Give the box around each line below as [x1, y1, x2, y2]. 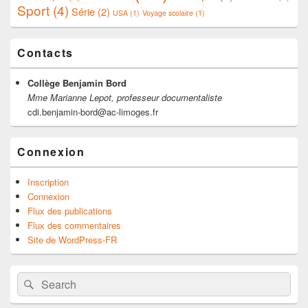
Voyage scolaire [142, 8, 193, 19]
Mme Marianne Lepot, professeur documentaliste [27, 91, 222, 104]
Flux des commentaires [27, 219, 121, 232]
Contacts [17, 45, 74, 61]
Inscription [27, 175, 69, 189]
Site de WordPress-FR [27, 233, 117, 247]
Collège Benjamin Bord [27, 76, 126, 90]
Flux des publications [27, 204, 112, 218]
